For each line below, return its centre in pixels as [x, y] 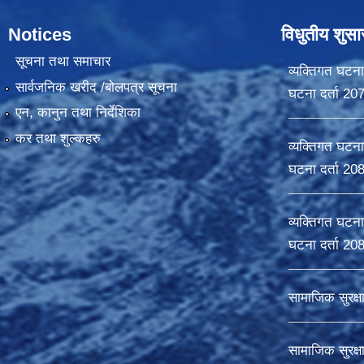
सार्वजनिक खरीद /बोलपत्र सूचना [96, 87]
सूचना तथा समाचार [63, 62]
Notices [40, 35]
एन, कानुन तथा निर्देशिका [78, 113]
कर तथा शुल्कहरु [58, 138]
